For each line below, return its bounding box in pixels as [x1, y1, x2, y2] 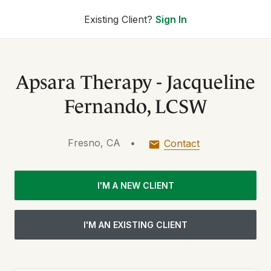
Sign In [155, 13, 187, 25]
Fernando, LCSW [64, 91, 207, 117]
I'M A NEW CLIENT [97, 180, 174, 191]
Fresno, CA [68, 137, 120, 149]
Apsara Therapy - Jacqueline [16, 67, 255, 93]
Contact [164, 137, 200, 149]
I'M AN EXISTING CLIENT [83, 220, 188, 230]
